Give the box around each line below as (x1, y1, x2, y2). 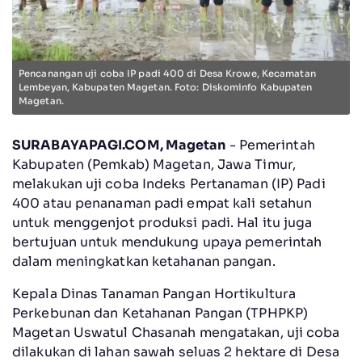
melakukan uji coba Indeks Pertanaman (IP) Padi (12, 175, 326, 193)
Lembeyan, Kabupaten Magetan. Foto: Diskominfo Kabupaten (19, 82, 313, 94)
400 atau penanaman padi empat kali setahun (12, 195, 313, 213)
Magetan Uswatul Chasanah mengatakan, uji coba (12, 324, 340, 342)
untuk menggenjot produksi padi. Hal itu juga (12, 214, 313, 232)
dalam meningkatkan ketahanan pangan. (12, 253, 276, 271)
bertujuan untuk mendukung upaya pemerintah (12, 234, 322, 251)
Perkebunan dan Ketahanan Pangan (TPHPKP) (12, 305, 309, 322)
